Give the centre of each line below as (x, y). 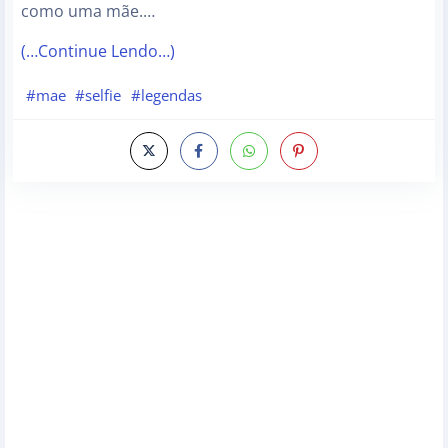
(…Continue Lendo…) (98, 51)
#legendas (166, 95)
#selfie (98, 95)
